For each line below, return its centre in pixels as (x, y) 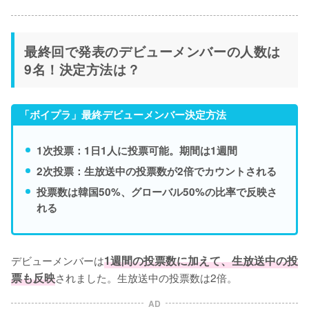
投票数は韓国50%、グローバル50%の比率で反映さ (157, 191)
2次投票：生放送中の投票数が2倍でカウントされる (157, 171)
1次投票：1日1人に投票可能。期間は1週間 (137, 150)
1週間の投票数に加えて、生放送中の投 (201, 260)
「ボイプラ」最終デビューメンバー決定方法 (123, 114)
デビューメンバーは (58, 260)
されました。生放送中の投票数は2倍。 (146, 277)
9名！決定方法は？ (82, 69)
